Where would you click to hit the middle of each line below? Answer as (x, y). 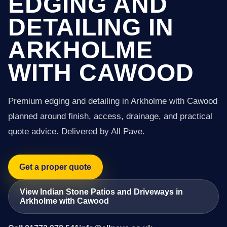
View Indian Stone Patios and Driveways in (102, 192)
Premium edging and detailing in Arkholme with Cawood (113, 101)
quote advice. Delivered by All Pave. (77, 131)
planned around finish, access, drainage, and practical (110, 116)
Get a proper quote (55, 167)
